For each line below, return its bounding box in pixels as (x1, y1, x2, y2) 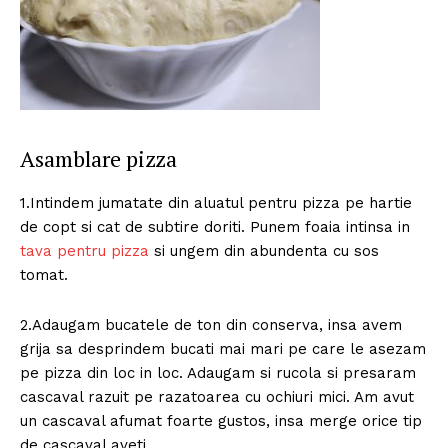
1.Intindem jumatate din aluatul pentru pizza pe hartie (20, 193, 412, 212)
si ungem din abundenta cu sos (149, 241, 379, 260)
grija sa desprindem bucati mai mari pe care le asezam (20, 339, 426, 358)
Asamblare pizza (20, 143, 177, 173)
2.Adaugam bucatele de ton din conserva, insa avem (20, 315, 402, 334)
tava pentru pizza (20, 241, 149, 260)
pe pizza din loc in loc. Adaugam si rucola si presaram (20, 363, 416, 382)
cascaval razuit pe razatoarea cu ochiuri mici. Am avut (20, 387, 414, 406)
